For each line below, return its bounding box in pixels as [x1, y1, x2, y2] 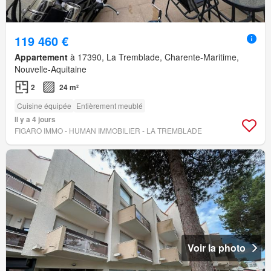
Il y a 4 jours [15, 114, 56, 125]
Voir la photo [188, 241, 246, 255]
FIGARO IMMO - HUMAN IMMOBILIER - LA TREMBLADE [15, 125, 202, 136]
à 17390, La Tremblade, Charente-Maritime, [68, 51, 239, 64]
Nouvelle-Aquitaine [15, 63, 87, 76]
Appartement [15, 51, 68, 64]
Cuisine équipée [17, 100, 71, 111]
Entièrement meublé [76, 100, 143, 111]
